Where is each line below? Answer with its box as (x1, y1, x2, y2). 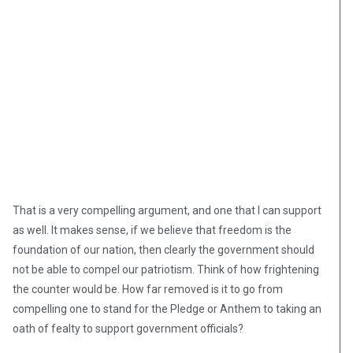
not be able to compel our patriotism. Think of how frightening (13, 263, 319, 277)
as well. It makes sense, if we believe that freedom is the (13, 224, 292, 237)
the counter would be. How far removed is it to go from (13, 283, 283, 296)
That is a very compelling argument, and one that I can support (13, 204, 321, 217)
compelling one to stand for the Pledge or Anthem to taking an (13, 303, 321, 316)
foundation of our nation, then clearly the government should (13, 243, 314, 257)
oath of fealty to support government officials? (13, 322, 243, 336)
